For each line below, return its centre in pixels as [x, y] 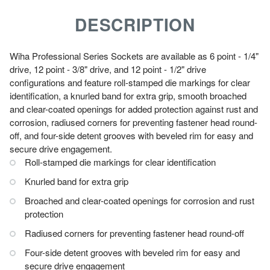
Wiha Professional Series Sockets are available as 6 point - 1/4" [134, 55]
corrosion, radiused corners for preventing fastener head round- [133, 122]
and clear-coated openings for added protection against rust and [134, 108]
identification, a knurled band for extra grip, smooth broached [128, 95]
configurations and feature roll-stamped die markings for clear [130, 82]
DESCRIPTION [135, 24]
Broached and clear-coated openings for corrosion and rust [140, 200]
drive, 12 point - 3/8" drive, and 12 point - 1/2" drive [108, 69]
